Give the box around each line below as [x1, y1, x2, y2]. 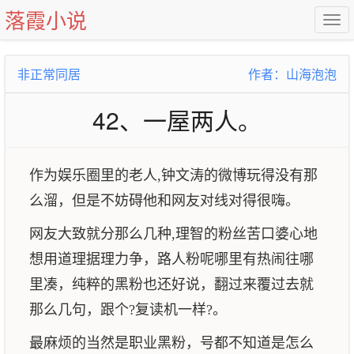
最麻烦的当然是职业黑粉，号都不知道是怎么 [29, 335, 314, 351]
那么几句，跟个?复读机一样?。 [29, 302, 227, 318]
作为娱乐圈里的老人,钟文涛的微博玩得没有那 [29, 168, 318, 183]
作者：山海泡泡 [248, 65, 337, 83]
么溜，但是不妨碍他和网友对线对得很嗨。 [29, 193, 299, 209]
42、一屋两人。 [92, 103, 262, 137]
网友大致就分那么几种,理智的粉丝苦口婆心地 [29, 226, 318, 242]
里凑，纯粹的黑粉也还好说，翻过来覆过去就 [29, 277, 314, 292]
